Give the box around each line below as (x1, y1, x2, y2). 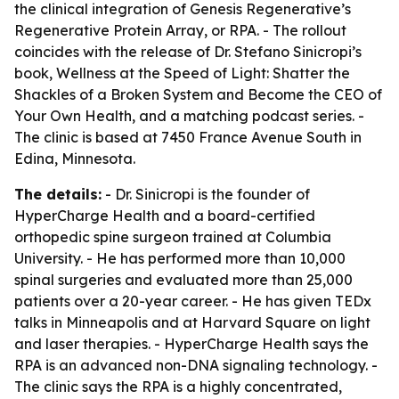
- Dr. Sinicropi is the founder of (102, 185, 310, 203)
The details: (14, 185, 102, 203)
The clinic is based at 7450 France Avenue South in (14, 128, 362, 146)
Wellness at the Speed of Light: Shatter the (56, 64, 350, 82)
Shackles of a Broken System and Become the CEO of (14, 85, 382, 103)
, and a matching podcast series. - (132, 107, 364, 125)
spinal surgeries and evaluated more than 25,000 (14, 271, 353, 289)
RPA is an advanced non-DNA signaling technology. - (14, 356, 378, 374)
